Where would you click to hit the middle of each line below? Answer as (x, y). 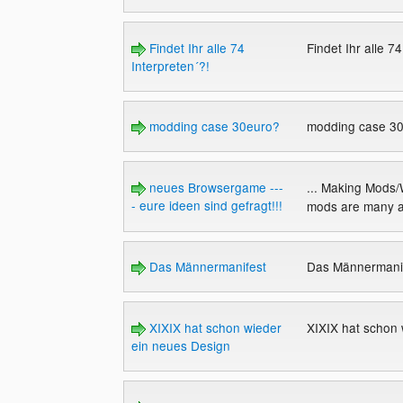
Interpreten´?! (170, 65)
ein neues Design (180, 346)
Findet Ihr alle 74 (195, 47)
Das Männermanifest (206, 267)
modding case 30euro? (212, 126)
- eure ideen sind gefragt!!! (206, 205)
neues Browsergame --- (214, 187)
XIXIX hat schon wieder (213, 328)
